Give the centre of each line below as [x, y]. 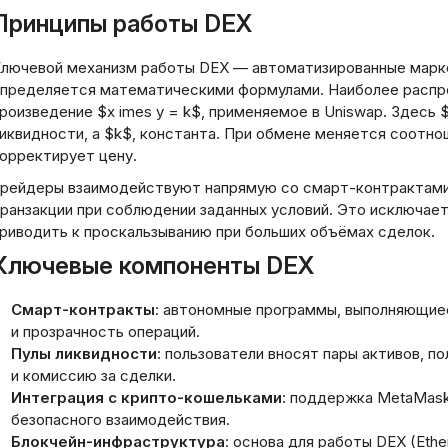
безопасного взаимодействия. [120, 419]
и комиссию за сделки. [93, 375]
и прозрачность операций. [105, 331]
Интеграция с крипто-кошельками [146, 397]
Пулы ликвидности [84, 353]
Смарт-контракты [83, 309]
